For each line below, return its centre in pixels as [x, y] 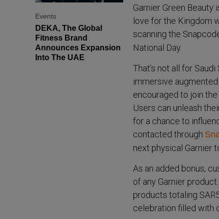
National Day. [157, 48]
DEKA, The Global [69, 28]
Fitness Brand [61, 38]
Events [46, 16]
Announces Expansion [78, 47]
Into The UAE [60, 57]
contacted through [169, 134]
